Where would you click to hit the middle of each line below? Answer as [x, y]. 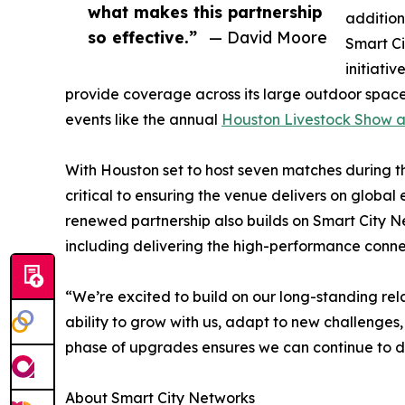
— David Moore [268, 37]
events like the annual [143, 119]
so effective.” [142, 37]
